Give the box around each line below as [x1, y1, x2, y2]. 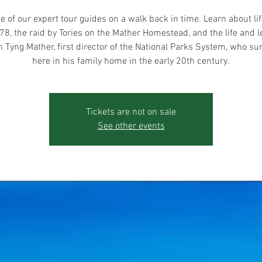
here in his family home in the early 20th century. [32, 56, 230, 68]
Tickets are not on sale [86, 106, 176, 119]
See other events [97, 120, 165, 133]
